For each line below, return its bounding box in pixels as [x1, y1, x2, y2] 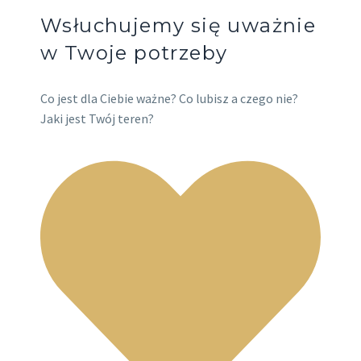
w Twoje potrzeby [40, 41, 228, 65]
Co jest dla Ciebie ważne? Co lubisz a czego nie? [40, 90, 298, 107]
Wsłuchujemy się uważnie [40, 14, 317, 38]
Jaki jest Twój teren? [40, 110, 154, 127]
